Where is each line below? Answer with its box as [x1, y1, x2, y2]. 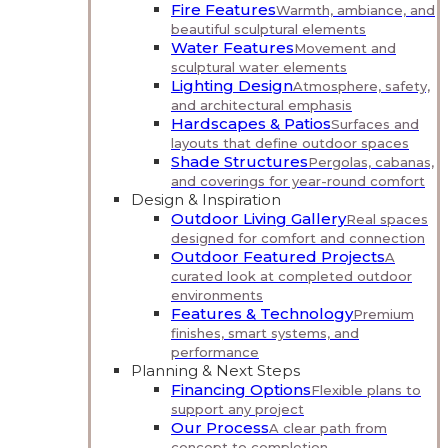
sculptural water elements [171, 59, 347, 75]
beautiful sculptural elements [171, 21, 366, 37]
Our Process [171, 418, 269, 437]
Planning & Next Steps [131, 361, 300, 380]
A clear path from [269, 420, 387, 436]
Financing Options [171, 380, 311, 399]
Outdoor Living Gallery [171, 209, 346, 228]
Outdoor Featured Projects [171, 247, 385, 266]
